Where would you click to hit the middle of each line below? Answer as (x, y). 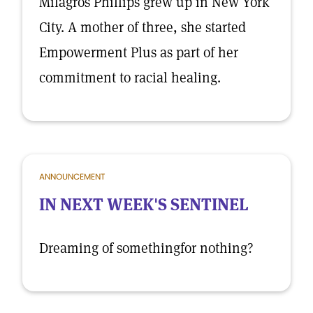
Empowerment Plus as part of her (139, 52)
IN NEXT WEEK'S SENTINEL (144, 204)
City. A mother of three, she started (143, 27)
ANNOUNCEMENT (72, 176)
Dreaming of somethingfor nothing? (146, 248)
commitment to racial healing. (130, 78)
